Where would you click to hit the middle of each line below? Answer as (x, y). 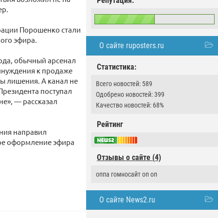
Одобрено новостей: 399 (130, 94)
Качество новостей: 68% (130, 105)
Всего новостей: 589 (124, 84)
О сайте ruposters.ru (132, 45)
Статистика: (117, 67)
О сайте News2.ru (127, 200)
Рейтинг (110, 124)
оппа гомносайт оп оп (127, 174)
